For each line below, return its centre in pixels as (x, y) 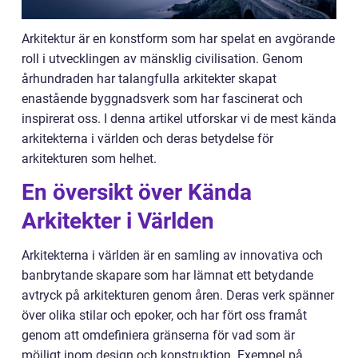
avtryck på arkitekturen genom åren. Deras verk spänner (178, 296)
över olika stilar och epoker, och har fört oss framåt (164, 316)
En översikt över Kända (137, 193)
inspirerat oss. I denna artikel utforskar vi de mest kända (179, 119)
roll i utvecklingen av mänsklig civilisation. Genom (162, 59)
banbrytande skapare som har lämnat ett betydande (167, 276)
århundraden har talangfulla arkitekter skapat (149, 79)
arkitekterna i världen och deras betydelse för (147, 139)
